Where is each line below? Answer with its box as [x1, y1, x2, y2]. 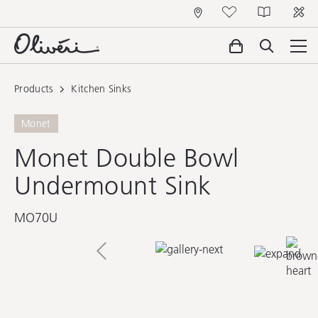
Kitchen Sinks [71, 82, 131, 95]
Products [14, 82, 53, 95]
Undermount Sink [14, 169, 212, 201]
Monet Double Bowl [14, 141, 239, 173]
